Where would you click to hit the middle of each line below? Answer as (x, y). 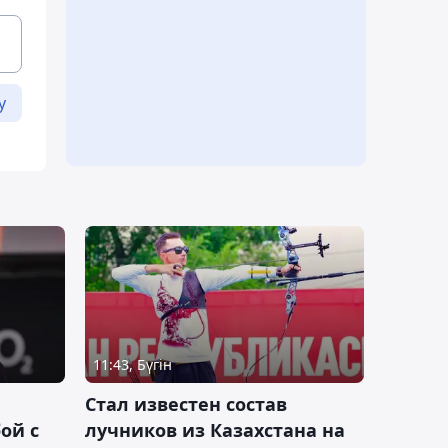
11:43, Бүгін (132, 365)
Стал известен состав (186, 404)
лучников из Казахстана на (215, 430)
